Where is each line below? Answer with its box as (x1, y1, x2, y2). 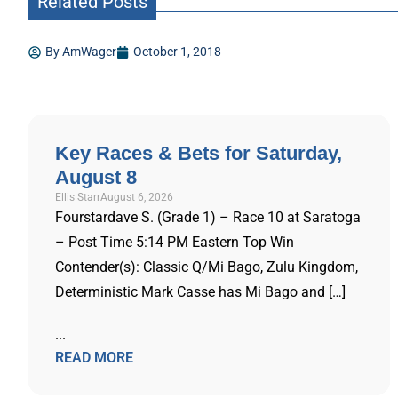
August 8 (55, 166, 137, 188)
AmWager (60, 44, 116, 59)
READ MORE (55, 349, 133, 366)
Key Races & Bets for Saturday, (55, 142, 342, 164)
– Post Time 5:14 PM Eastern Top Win (55, 234, 294, 251)
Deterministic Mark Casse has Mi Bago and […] (55, 283, 346, 300)
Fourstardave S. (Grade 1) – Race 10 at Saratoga (55, 209, 361, 226)
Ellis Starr (55, 191, 100, 203)
